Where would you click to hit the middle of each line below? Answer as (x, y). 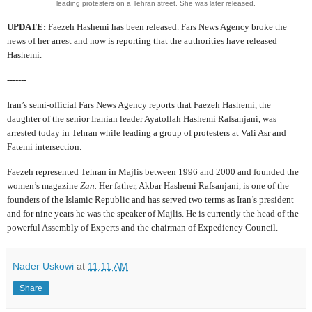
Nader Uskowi (43, 266)
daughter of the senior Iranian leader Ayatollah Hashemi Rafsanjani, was (142, 118)
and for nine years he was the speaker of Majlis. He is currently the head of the (153, 213)
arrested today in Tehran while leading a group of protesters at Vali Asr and (147, 132)
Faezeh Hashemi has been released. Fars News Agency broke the (167, 27)
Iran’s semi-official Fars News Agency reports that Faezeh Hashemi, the (139, 104)
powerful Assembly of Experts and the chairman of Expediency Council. (142, 227)
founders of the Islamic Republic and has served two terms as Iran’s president (150, 199)
